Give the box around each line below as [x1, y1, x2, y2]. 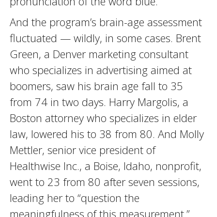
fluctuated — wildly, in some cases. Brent [10, 31, 201, 45]
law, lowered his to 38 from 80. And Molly [10, 126, 204, 141]
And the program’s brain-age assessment [10, 15, 202, 29]
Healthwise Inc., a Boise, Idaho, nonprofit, [10, 158, 201, 173]
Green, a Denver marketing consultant [10, 46, 188, 61]
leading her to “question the [10, 190, 139, 205]
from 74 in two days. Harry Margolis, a [10, 94, 188, 109]
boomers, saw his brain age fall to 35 [10, 78, 183, 93]
